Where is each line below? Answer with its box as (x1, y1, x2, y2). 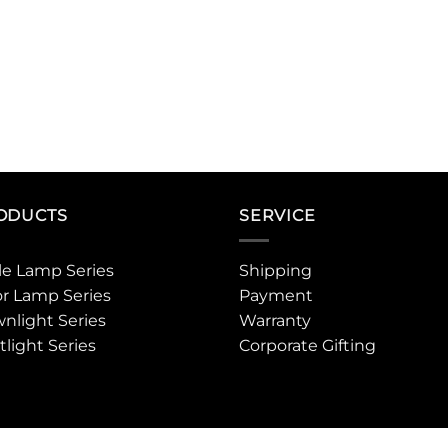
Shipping (239, 260, 312, 280)
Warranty (239, 310, 311, 330)
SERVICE (239, 206, 316, 226)
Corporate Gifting (239, 335, 376, 355)
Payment (239, 285, 313, 305)
